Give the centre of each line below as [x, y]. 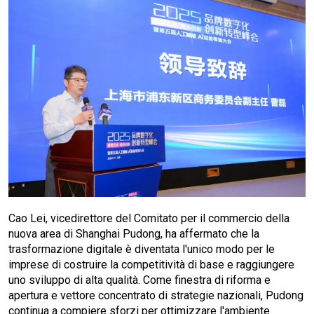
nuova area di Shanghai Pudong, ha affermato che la [134, 234]
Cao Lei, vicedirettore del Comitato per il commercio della [149, 219]
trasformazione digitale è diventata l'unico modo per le [142, 250]
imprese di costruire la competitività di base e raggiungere [151, 265]
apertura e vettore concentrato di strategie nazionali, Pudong [156, 296]
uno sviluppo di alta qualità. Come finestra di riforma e [139, 280]
